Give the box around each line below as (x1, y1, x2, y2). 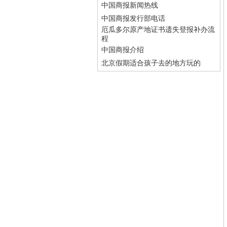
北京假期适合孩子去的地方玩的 (101, 59, 201, 67)
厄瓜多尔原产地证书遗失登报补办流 (101, 26, 215, 33)
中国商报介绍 (101, 46, 144, 54)
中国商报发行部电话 (101, 15, 165, 22)
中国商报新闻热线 (101, 2, 158, 9)
